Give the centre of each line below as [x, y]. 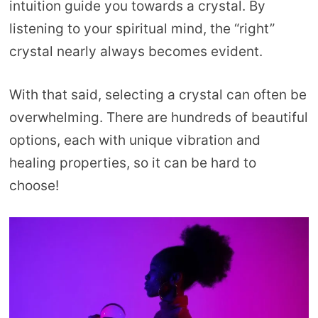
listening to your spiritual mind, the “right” [142, 29]
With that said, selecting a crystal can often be [158, 94]
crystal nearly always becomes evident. [137, 52]
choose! [34, 185]
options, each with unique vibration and [135, 140]
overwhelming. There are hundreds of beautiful [158, 117]
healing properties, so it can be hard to [132, 163]
